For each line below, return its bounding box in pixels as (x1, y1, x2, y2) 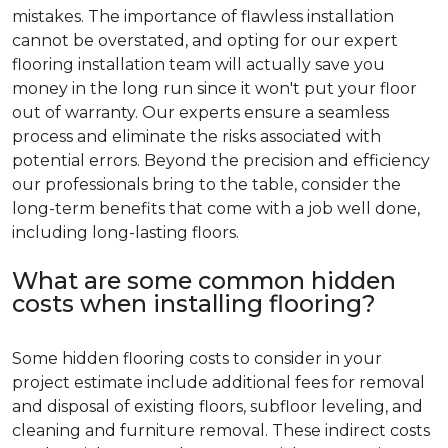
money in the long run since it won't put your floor (12, 78, 417, 98)
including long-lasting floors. (12, 222, 239, 242)
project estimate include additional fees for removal (12, 372, 425, 392)
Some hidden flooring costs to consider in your (12, 348, 382, 368)
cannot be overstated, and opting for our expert (12, 30, 398, 50)
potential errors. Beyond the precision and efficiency (12, 150, 430, 170)
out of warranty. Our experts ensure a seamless (12, 102, 389, 122)
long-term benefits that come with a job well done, (12, 198, 420, 218)
